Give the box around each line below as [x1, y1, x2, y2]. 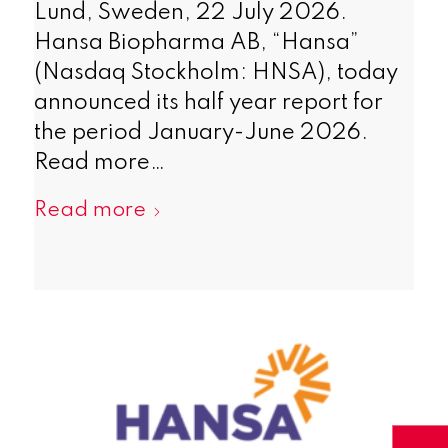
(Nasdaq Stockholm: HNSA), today [33, 62, 398, 85]
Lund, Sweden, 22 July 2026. [33, 2, 347, 25]
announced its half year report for [33, 92, 383, 115]
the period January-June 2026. [33, 122, 368, 145]
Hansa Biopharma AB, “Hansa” [33, 32, 359, 55]
